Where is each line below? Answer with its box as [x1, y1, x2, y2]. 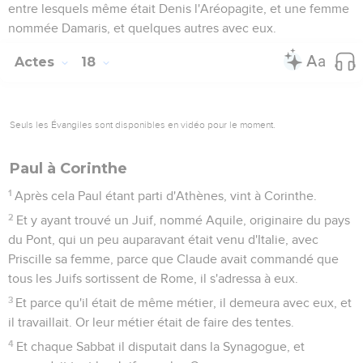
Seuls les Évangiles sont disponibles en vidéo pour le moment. [10, 118, 275, 130]
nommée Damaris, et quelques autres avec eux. [8, 21, 276, 35]
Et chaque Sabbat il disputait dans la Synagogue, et [16, 340, 305, 353]
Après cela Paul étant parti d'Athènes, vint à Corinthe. [15, 189, 318, 203]
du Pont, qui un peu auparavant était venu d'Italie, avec [8, 233, 318, 246]
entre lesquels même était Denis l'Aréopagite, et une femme [8, 2, 349, 15]
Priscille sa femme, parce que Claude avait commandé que [8, 252, 339, 266]
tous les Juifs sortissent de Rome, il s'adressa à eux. [8, 271, 298, 285]
